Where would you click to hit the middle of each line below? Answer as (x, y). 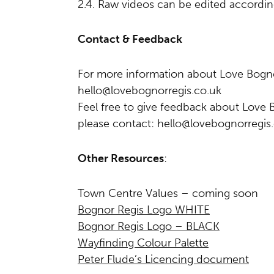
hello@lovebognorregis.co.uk (150, 91)
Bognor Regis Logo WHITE (144, 210)
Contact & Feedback (130, 39)
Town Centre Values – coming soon (168, 193)
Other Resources (121, 158)
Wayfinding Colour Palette (143, 243)
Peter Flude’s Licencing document (163, 259)
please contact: (117, 124)
